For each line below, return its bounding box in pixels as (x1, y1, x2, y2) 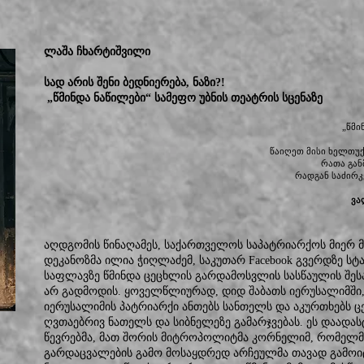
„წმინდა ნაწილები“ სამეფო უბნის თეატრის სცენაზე (44, 92, 323, 104)
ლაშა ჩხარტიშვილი (44, 45, 150, 58)
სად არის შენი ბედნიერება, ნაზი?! (44, 76, 225, 89)
